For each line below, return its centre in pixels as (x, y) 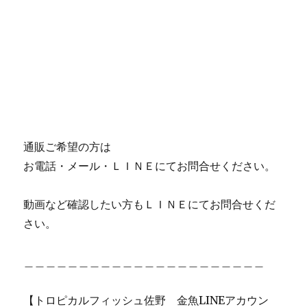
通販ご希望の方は (67, 147)
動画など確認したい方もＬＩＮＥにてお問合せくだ (150, 205)
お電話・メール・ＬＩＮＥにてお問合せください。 (150, 166)
